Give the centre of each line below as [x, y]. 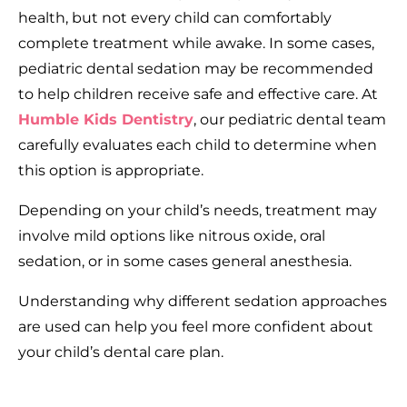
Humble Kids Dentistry [106, 119]
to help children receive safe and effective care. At [198, 94]
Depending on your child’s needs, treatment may [198, 210]
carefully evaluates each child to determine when [198, 144]
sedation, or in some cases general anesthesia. [185, 261]
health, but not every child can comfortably [175, 17]
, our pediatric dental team [290, 119]
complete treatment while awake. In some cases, [196, 43]
